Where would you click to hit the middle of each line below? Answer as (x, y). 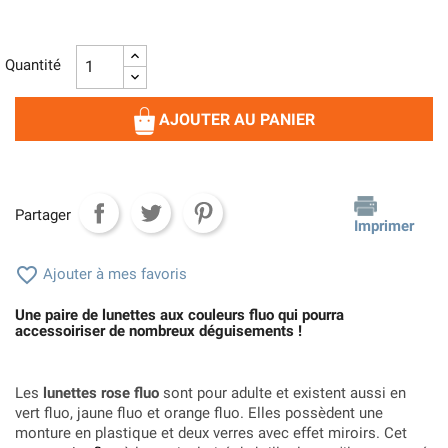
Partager (43, 215)
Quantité (33, 64)
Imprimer (384, 225)
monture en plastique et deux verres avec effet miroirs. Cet (211, 432)
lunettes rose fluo (101, 392)
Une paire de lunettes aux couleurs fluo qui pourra (179, 314)
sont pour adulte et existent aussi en (282, 392)
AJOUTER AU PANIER (236, 119)
